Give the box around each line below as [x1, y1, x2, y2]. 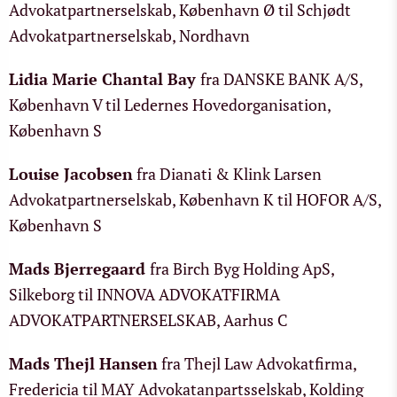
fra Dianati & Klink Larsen [133, 163, 322, 184]
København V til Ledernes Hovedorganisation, [9, 94, 331, 115]
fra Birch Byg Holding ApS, [150, 258, 334, 279]
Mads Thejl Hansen [9, 353, 158, 374]
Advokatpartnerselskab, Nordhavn [9, 25, 250, 46]
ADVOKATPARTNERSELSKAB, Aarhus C [9, 309, 288, 331]
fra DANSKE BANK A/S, [200, 68, 362, 90]
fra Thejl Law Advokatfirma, [158, 353, 356, 374]
